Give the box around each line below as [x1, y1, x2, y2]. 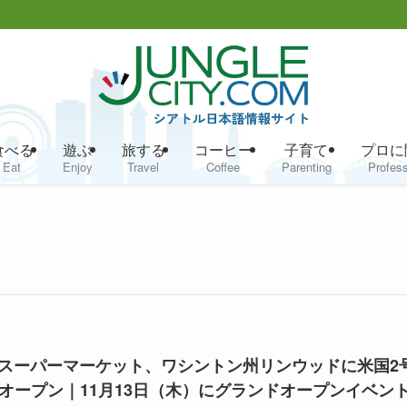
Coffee [206, 157, 240, 175]
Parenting [281, 157, 332, 175]
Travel [127, 157, 159, 175]
